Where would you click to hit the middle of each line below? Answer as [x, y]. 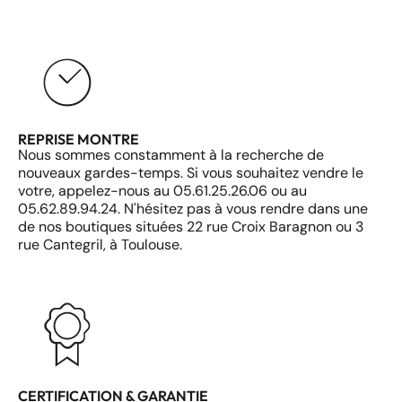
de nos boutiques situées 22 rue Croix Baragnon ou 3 [191, 227]
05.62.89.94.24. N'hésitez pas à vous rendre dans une [193, 209]
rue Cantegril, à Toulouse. [100, 245]
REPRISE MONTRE [79, 140]
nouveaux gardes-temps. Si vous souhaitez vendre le [191, 173]
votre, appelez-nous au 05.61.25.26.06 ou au [162, 191]
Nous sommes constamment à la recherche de [171, 155]
